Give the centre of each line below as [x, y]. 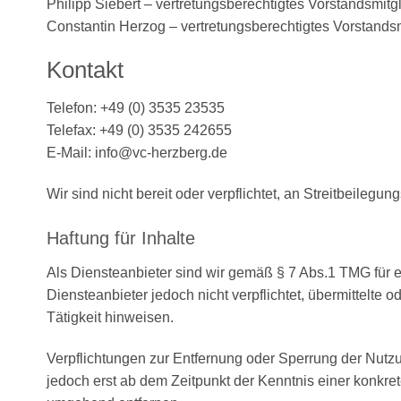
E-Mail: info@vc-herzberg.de [137, 153]
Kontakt [85, 70]
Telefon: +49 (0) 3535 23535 [136, 108]
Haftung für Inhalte [121, 238]
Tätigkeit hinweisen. [110, 317]
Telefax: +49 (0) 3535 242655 [139, 131]
